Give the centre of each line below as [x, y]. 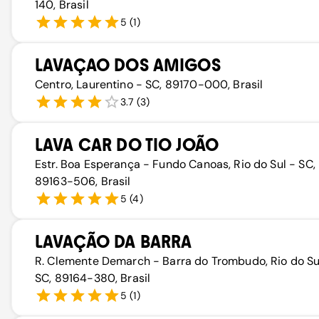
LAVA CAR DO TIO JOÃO [127, 145]
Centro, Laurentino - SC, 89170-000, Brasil [149, 84]
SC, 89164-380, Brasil [93, 278]
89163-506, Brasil [83, 181]
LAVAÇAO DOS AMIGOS [128, 65]
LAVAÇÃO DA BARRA [114, 242]
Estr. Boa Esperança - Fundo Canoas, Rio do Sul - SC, [175, 164]
